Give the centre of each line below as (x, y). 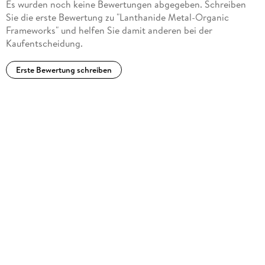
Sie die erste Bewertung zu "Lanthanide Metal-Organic (117, 17)
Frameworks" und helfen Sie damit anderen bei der (109, 30)
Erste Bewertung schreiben (64, 70)
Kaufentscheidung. (44, 43)
